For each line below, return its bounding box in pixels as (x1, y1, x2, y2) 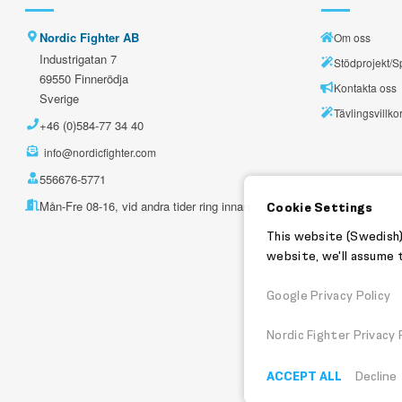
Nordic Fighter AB (39, 29, 139, 46)
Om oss (334, 29, 371, 45)
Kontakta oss (334, 79, 397, 95)
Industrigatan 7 (39, 50, 117, 67)
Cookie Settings (267, 199, 373, 216)
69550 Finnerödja (39, 70, 128, 87)
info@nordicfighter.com (44, 144, 156, 160)
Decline (355, 368, 397, 385)
